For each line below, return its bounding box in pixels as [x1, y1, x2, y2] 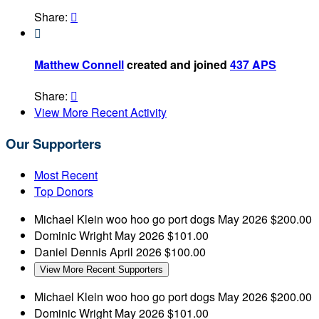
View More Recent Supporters [40, 263, 163, 275]
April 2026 [110, 243, 162, 260]
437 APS [230, 56, 276, 73]
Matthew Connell [34, 56, 124, 73]
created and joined [124, 56, 230, 73]
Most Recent [34, 166, 98, 183]
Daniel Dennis [34, 243, 110, 260]
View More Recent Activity [34, 104, 167, 121]
